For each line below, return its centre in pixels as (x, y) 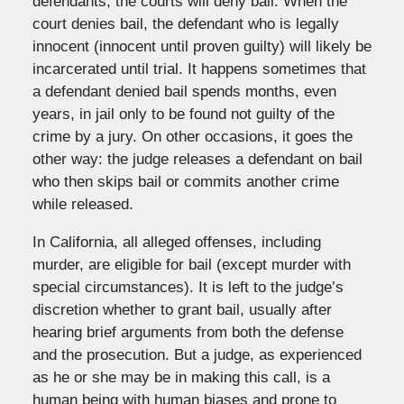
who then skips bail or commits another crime (185, 181)
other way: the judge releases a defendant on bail (197, 159)
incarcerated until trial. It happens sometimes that (199, 69)
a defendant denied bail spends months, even (184, 91)
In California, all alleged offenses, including (176, 242)
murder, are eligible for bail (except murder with (191, 264)
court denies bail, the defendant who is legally (185, 23)
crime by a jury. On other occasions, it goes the (192, 136)
